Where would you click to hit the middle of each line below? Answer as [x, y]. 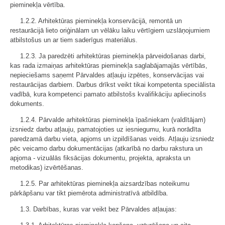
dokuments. [27, 104]
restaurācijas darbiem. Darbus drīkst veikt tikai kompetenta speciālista [113, 85]
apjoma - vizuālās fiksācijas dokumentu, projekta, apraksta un [100, 158]
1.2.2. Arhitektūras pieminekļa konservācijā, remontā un [101, 21]
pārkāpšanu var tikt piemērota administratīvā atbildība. [89, 193]
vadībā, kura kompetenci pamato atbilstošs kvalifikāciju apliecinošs [108, 94]
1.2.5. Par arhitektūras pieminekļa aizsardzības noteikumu [105, 184]
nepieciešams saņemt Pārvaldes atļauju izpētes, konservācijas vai [107, 75]
